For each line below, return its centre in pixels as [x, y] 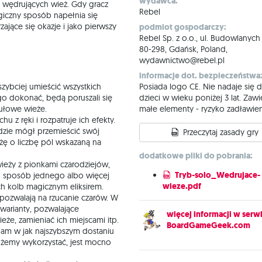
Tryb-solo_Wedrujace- [218, 175]
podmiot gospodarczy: [183, 27]
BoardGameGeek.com [208, 225]
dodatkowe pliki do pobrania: [196, 156]
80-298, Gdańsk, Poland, [183, 49]
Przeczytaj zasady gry [220, 132]
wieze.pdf [182, 186]
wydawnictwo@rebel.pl [182, 60]
